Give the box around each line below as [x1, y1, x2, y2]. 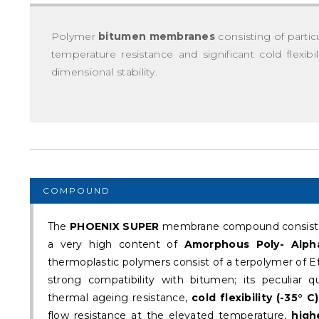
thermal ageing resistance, [47, 291, 192, 305]
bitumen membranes [98, 29, 216, 43]
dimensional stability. [51, 65, 157, 78]
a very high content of [47, 238, 184, 251]
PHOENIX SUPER [70, 220, 159, 234]
